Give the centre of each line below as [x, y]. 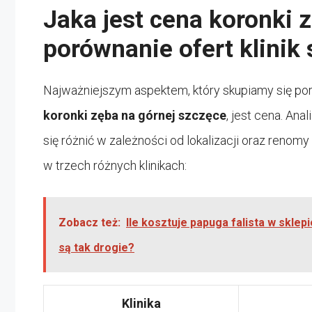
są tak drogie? [96, 247]
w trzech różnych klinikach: [115, 165]
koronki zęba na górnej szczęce [135, 115]
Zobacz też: [89, 222]
